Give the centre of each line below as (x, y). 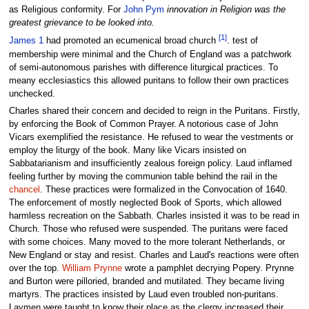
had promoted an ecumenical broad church (131, 41)
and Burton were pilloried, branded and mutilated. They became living (146, 282)
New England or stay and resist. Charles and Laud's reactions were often (153, 256)
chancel (24, 190)
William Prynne (92, 269)
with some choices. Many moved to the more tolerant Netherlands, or (147, 242)
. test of (242, 41)
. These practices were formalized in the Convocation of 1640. (163, 190)
